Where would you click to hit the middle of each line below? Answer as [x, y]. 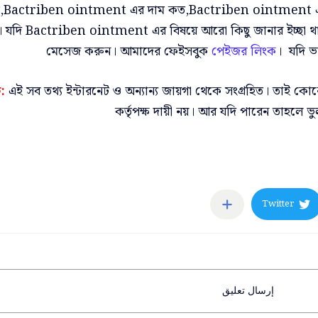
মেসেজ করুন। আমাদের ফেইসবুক [129, 51]
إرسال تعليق [248, 291]
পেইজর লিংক [244, 51]
